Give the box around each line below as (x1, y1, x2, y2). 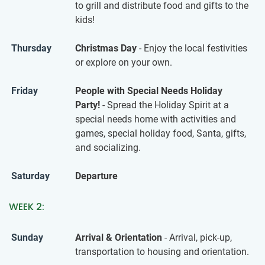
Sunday (11, 231, 43, 243)
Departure (75, 170, 118, 182)
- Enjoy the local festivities (137, 42, 247, 54)
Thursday (11, 42, 51, 54)
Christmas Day (75, 42, 137, 54)
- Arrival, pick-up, (162, 231, 232, 243)
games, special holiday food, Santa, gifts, (75, 127, 246, 139)
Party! (75, 99, 100, 111)
